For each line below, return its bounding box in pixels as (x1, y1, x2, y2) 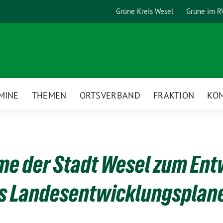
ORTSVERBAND (79, 89, 140, 101)
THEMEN (31, 89, 67, 101)
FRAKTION (153, 89, 195, 101)
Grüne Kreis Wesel (116, 6, 173, 16)
